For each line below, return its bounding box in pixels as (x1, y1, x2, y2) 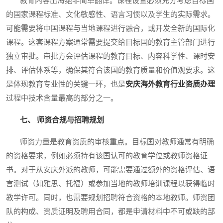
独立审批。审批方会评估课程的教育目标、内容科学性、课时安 (6, 52, 215, 60)
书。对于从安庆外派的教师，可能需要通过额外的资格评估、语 (6, 165, 215, 174)
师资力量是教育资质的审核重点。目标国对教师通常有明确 (6, 137, 214, 146)
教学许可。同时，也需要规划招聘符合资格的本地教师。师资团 (6, 193, 215, 202)
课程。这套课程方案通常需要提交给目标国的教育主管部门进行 (6, 38, 215, 46)
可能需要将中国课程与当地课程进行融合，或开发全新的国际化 (6, 24, 215, 32)
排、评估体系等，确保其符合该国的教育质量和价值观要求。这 (6, 66, 215, 74)
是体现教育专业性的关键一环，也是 (6, 80, 125, 88)
